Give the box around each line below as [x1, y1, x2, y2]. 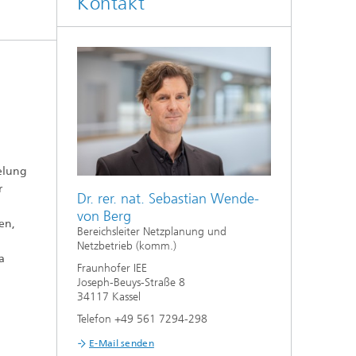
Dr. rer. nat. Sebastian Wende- [77, 190, 259, 208]
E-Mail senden [89, 338, 154, 350]
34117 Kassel [77, 290, 141, 304]
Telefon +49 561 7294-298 [77, 312, 207, 327]
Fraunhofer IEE [77, 261, 147, 276]
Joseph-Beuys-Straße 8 [77, 276, 185, 290]
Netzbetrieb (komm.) [77, 239, 176, 253]
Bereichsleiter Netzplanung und [77, 225, 226, 239]
